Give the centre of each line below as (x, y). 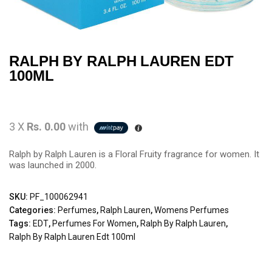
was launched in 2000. (53, 165)
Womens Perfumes (192, 210)
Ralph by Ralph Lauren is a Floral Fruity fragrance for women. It (134, 154)
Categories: (33, 210)
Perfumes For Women (94, 223)
